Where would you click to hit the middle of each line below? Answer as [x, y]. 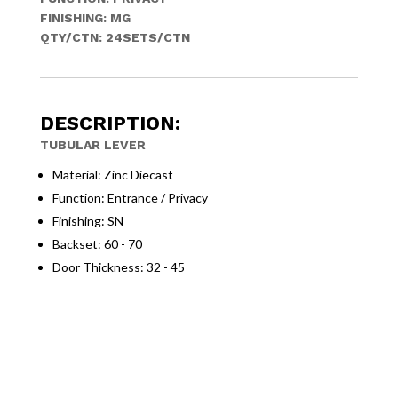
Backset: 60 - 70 [97, 244]
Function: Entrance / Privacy [130, 198]
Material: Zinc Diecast [112, 175]
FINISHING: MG [85, 18]
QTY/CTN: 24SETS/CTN [115, 37]
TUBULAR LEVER [92, 145]
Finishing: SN [88, 221]
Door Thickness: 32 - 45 [118, 267]
